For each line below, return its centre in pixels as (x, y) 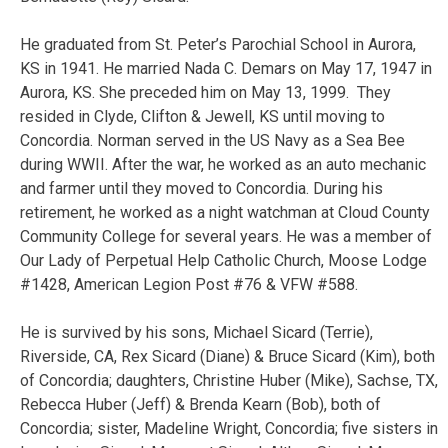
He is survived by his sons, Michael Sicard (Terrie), (196, 332)
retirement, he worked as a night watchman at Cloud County (225, 212)
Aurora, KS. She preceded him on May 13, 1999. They (205, 92)
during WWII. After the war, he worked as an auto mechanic (223, 164)
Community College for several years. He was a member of (226, 236)
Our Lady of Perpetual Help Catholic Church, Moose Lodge (223, 260)
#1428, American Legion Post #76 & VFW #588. (189, 284)
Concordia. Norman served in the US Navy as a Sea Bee (212, 140)
